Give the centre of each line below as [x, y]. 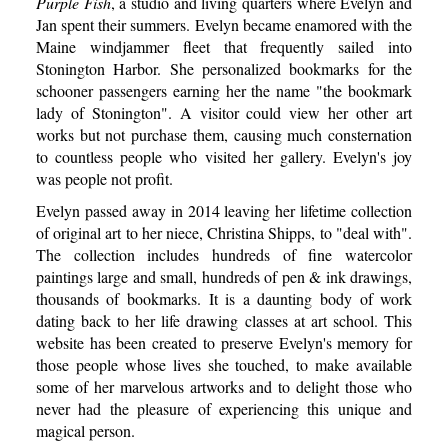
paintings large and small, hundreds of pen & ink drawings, [224, 276]
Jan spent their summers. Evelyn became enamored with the [224, 24]
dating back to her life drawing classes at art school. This [224, 320]
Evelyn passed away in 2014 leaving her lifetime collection [224, 210]
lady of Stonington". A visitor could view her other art [224, 112]
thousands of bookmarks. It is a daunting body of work [224, 298]
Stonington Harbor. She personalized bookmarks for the [224, 68]
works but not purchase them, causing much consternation [224, 134]
